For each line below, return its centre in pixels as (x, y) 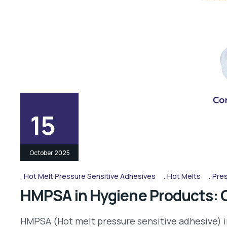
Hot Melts (184, 176)
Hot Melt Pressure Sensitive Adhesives (90, 176)
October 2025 (49, 153)
